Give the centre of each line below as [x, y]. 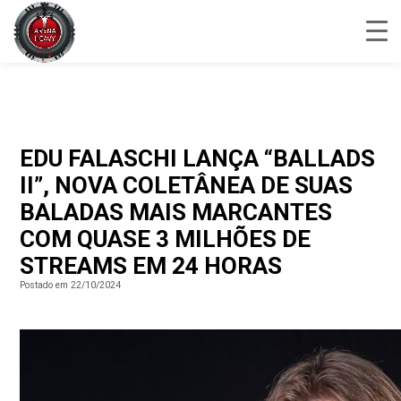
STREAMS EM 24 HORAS [151, 266]
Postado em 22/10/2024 [71, 285]
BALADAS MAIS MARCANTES [176, 212]
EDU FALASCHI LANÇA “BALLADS [198, 158]
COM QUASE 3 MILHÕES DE [166, 239]
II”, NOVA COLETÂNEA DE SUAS [187, 185]
